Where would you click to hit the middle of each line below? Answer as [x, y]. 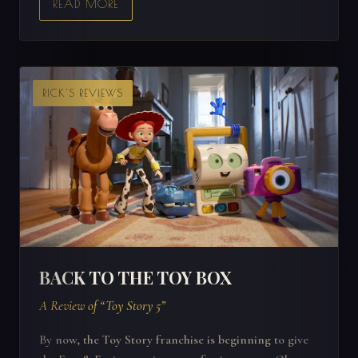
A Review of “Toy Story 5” [102, 306]
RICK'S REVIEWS [83, 93]
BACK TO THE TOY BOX [135, 277]
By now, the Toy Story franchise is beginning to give [174, 340]
